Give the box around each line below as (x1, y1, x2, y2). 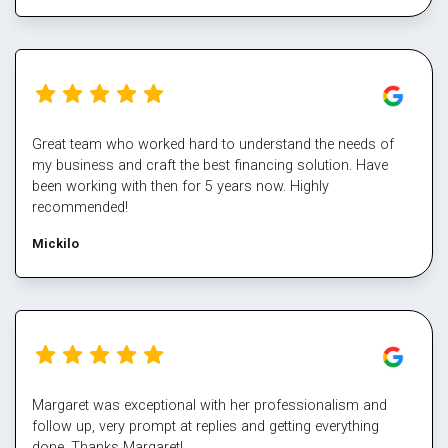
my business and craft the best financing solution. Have (32, 156, 388, 174)
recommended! (32, 198, 128, 216)
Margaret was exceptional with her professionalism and (32, 396, 387, 414)
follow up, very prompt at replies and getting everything (32, 417, 379, 435)
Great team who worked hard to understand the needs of (32, 135, 394, 153)
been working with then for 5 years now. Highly (32, 177, 329, 195)
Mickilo (32, 235, 79, 251)
